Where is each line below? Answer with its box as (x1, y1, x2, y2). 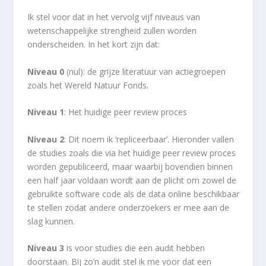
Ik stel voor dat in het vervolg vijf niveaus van (27, 11, 201, 23)
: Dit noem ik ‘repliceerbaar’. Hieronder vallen (64, 133, 235, 145)
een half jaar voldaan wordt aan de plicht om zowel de (27, 174, 237, 186)
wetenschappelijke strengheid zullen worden (27, 25, 197, 37)
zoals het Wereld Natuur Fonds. (27, 79, 149, 91)
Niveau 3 (27, 242, 65, 254)
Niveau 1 (27, 106, 65, 118)
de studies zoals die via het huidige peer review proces (27, 147, 236, 159)
